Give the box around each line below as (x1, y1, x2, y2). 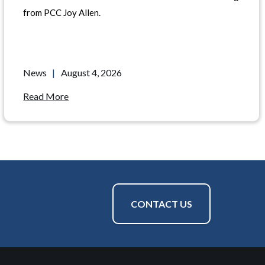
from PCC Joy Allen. (23, 7, 101, 18)
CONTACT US (131, 198, 192, 209)
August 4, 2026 (61, 67, 122, 78)
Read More (23, 91, 69, 102)
